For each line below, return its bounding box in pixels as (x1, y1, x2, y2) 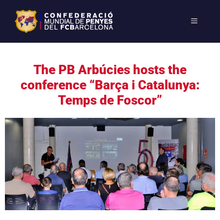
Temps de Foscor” (58, 92, 162, 108)
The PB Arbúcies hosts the (33, 62, 187, 77)
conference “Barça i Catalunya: (20, 77, 200, 92)
